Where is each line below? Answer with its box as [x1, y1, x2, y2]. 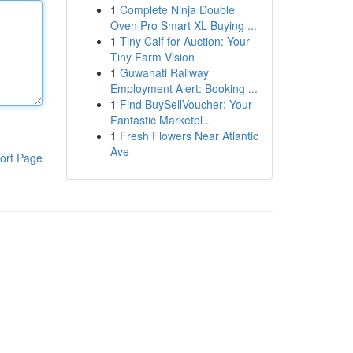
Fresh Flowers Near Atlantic [119, 128, 258, 143]
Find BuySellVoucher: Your [119, 96, 252, 112]
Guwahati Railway [119, 65, 209, 80]
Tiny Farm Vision [110, 49, 195, 65]
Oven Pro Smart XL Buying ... [110, 17, 257, 33]
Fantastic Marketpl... [110, 112, 212, 128]
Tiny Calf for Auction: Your [119, 33, 250, 49]
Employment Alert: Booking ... [110, 80, 258, 96]
